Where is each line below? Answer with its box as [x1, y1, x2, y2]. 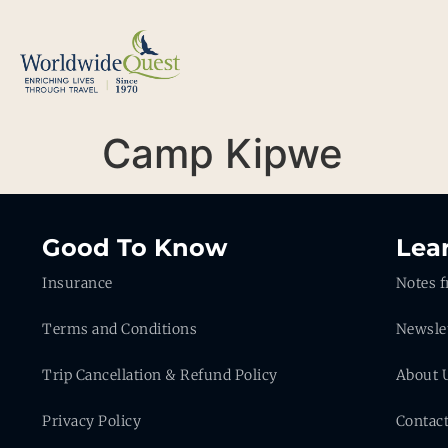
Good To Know [42, 233, 227, 262]
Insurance [42, 274, 113, 292]
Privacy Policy [42, 412, 141, 430]
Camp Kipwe [102, 129, 343, 178]
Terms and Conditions [42, 320, 197, 338]
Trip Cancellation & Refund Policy [42, 366, 278, 384]
